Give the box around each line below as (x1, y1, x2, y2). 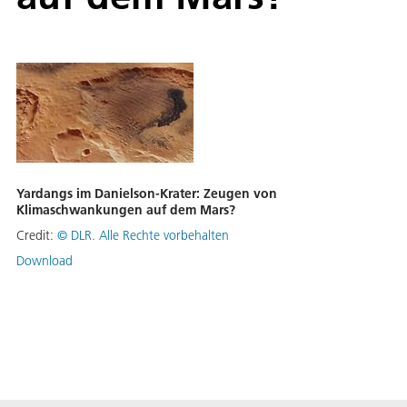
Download (16, 253, 73, 270)
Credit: (16, 227, 57, 244)
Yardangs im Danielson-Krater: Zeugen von (16, 185, 277, 203)
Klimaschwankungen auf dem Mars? (16, 202, 235, 219)
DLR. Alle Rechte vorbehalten (71, 227, 229, 244)
